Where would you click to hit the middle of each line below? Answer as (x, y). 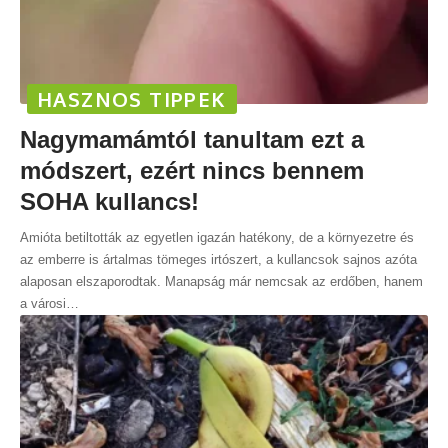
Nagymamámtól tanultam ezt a (192, 140)
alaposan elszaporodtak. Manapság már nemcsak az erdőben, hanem (221, 282)
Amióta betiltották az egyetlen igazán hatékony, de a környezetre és (217, 238)
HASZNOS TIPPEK (132, 99)
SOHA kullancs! (109, 202)
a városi (43, 304)
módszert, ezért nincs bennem (192, 171)
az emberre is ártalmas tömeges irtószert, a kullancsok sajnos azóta (218, 260)
